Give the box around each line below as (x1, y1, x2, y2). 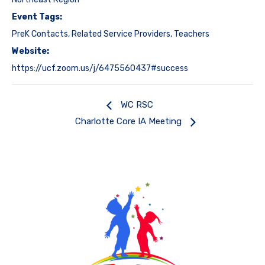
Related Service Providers (72, 29, 170, 40)
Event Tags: (12, 12, 62, 22)
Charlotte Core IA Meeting (75, 116, 184, 127)
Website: (12, 46, 49, 57)
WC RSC (118, 99, 153, 111)
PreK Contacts (12, 29, 68, 40)
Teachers (174, 29, 209, 40)
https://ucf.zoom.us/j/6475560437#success (12, 63, 188, 74)
